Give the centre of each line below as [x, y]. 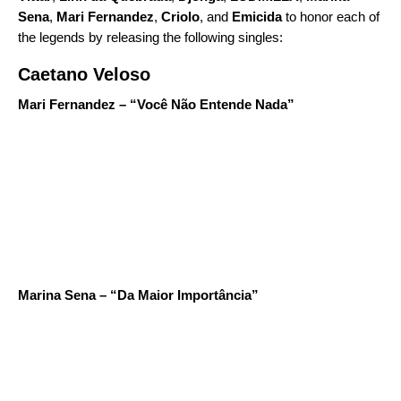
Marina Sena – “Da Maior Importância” [138, 295]
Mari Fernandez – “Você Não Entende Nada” [156, 104]
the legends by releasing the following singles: [150, 37]
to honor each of [331, 17]
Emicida [257, 17]
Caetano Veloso [84, 74]
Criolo [180, 17]
